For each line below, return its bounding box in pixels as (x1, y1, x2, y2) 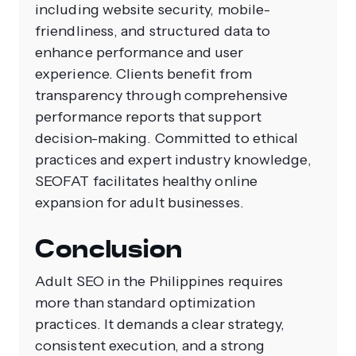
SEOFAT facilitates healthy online (35, 172, 257, 190)
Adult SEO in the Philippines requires (35, 272, 284, 290)
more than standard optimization (35, 293, 255, 311)
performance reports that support (35, 107, 261, 126)
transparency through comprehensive (35, 86, 288, 104)
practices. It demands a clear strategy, (35, 315, 285, 333)
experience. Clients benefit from (35, 64, 252, 83)
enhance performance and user (35, 43, 244, 61)
